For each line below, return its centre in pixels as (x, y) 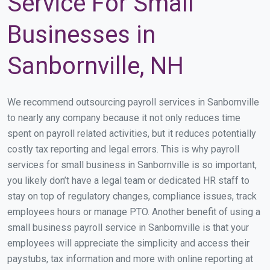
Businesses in (81, 35)
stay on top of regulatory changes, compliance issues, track (132, 196)
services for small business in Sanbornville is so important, (132, 165)
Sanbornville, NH (96, 66)
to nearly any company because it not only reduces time (124, 118)
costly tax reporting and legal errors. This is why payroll (123, 149)
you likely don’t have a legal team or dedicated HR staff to (128, 181)
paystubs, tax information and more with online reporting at (130, 259)
